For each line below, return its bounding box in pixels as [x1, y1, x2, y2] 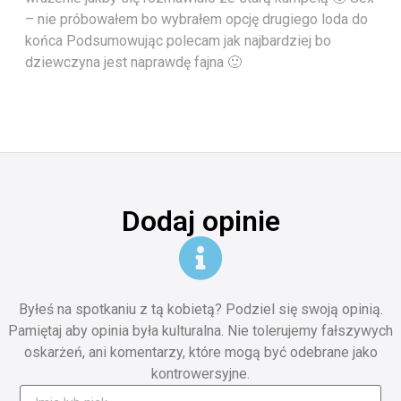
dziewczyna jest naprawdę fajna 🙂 [25, 54, 242, 72]
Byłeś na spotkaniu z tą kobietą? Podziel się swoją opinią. [18, 301, 383, 319]
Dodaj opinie [121, 204, 280, 239]
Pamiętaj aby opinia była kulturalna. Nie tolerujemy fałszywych [8, 322, 393, 340]
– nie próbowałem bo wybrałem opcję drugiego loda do [25, 11, 368, 29]
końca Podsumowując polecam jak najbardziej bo [25, 32, 331, 50]
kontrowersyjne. [151, 365, 250, 383]
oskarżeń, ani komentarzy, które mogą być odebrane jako [23, 344, 378, 362]
